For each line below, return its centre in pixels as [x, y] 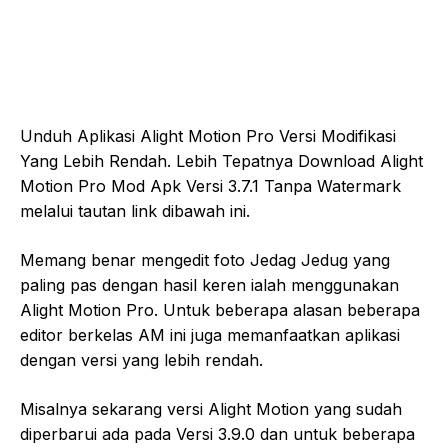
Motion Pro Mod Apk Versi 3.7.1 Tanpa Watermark [210, 185]
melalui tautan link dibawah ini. [135, 210]
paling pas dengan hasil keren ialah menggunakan [209, 284]
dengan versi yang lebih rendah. [141, 359]
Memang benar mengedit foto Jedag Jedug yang [205, 259]
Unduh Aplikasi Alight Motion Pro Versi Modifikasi [208, 135]
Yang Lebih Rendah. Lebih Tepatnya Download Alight [221, 160]
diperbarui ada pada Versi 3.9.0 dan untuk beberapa [217, 433]
